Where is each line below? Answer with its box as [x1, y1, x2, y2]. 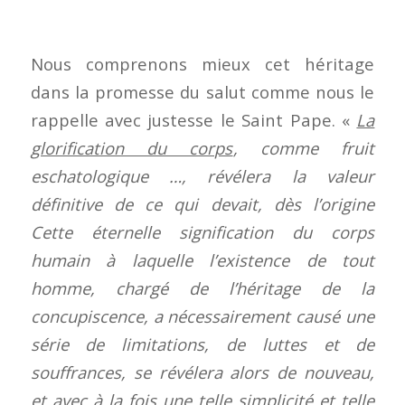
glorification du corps [30, 136, 233, 159]
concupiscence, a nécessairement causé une [30, 304, 375, 327]
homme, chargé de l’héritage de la [30, 276, 375, 299]
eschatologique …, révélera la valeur [30, 164, 375, 187]
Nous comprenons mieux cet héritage [30, 52, 375, 75]
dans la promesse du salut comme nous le [30, 80, 375, 103]
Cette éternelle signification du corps [30, 220, 375, 243]
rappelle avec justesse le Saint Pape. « [30, 108, 357, 131]
